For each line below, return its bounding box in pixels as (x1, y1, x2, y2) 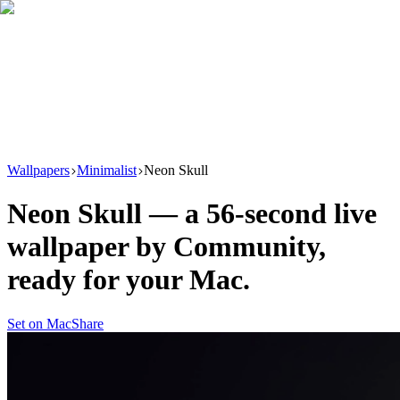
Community (173, 230, 319, 263)
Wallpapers (7, 162, 70, 178)
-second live (235, 197, 377, 230)
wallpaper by (7, 230, 173, 263)
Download (37, 39, 87, 53)
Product (14, 58, 54, 71)
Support (14, 125, 54, 138)
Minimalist (77, 162, 137, 178)
